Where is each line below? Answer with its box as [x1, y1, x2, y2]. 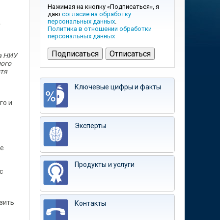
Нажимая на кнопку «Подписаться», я [48, 3, 159, 10]
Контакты [75, 199, 106, 207]
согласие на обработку [62, 10, 131, 18]
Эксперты [75, 122, 106, 130]
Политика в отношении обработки [48, 25, 152, 32]
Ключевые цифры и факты [75, 83, 161, 91]
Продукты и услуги [75, 161, 135, 168]
